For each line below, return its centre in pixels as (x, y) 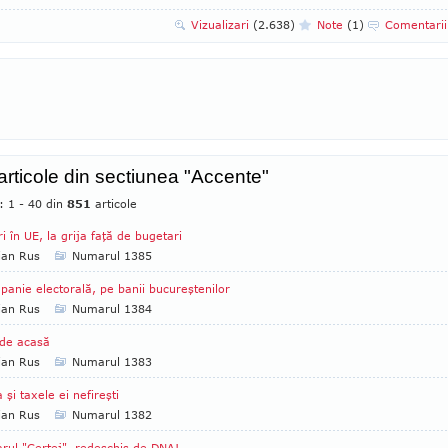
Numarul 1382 (112, 414)
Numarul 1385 (112, 255)
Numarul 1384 (112, 308)
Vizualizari (222, 24)
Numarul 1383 (112, 361)
